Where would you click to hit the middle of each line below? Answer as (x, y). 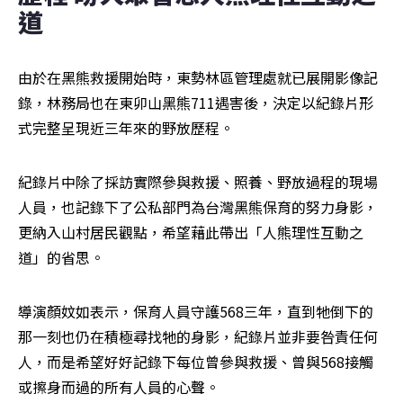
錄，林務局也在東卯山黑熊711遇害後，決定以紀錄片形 (196, 103)
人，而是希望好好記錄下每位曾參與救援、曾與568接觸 (196, 362)
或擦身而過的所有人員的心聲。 (119, 387)
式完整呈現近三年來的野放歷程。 (126, 128)
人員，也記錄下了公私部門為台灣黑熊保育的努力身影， (198, 207)
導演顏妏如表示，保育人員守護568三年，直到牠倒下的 (196, 312)
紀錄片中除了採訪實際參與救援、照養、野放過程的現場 (198, 182)
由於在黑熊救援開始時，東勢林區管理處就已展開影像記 (198, 78)
